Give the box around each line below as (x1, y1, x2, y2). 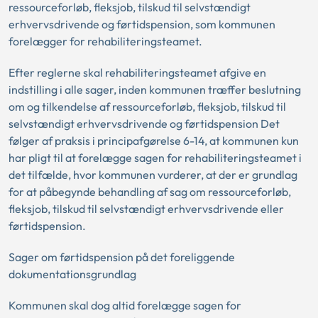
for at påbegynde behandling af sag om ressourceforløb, (9, 185, 291, 199)
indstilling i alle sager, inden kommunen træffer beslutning (9, 82, 301, 97)
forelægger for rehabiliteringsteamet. (9, 34, 202, 48)
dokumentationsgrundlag (9, 267, 136, 281)
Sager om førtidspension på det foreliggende (9, 250, 235, 264)
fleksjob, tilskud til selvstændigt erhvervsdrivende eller (9, 202, 284, 216)
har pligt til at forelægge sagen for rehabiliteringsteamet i (9, 150, 302, 165)
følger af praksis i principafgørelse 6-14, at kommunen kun (9, 133, 299, 148)
